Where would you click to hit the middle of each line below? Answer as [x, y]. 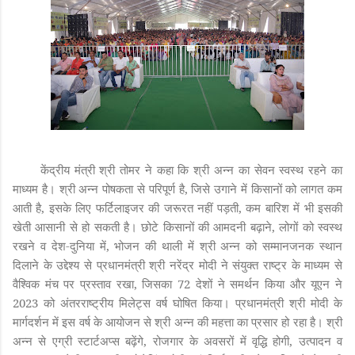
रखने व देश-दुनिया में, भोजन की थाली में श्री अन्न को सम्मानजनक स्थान [177, 245]
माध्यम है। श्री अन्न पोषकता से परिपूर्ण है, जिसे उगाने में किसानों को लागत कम [177, 188]
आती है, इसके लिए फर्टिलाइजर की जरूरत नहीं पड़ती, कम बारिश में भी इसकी [177, 207]
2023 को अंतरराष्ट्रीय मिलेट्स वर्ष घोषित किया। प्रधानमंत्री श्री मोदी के [177, 302]
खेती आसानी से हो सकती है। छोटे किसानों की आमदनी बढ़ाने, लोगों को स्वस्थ [177, 226]
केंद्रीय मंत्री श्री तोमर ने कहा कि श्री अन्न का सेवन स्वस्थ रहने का [191, 169]
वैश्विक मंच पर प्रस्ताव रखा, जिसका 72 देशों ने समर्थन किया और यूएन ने [177, 283]
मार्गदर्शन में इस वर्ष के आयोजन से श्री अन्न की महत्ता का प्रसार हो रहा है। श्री [177, 321]
